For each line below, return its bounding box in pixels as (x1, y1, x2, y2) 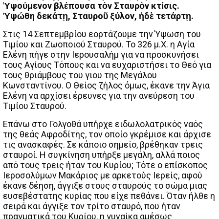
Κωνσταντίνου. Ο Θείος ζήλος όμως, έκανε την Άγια (3, 80, 210, 90)
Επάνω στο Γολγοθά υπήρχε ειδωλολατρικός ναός (3, 118, 203, 129)
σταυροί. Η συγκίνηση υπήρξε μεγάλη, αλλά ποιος (3, 149, 200, 160)
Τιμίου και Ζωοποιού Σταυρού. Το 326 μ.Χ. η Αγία (3, 39, 195, 49)
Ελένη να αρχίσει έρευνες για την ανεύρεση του (3, 90, 195, 101)
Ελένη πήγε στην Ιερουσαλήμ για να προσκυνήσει (3, 49, 199, 60)
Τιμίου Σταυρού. (3, 100, 66, 111)
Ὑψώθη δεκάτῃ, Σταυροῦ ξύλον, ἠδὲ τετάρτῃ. (3, 10, 194, 21)
